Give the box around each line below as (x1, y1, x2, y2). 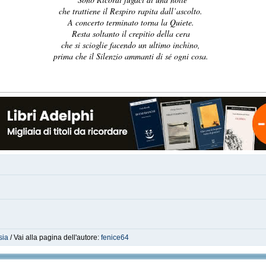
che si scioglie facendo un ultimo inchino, (61, 39, 201, 50)
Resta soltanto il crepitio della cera (71, 28, 190, 39)
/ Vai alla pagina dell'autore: (8, 233, 102, 242)
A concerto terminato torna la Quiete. (67, 17, 194, 28)
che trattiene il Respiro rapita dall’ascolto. (59, 5, 203, 17)
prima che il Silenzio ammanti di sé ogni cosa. (53, 50, 208, 62)
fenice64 (101, 233, 129, 242)
